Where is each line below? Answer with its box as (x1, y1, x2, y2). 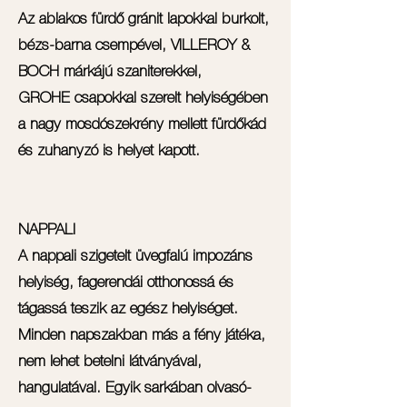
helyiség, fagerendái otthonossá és (18, 276, 233, 290)
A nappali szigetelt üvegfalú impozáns (18, 250, 253, 263)
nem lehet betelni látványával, (18, 355, 202, 369)
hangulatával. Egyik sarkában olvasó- (18, 382, 252, 395)
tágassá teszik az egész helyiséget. (18, 303, 238, 316)
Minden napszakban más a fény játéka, (18, 329, 265, 342)
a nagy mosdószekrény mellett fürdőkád (18, 118, 266, 132)
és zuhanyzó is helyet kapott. (18, 144, 200, 158)
